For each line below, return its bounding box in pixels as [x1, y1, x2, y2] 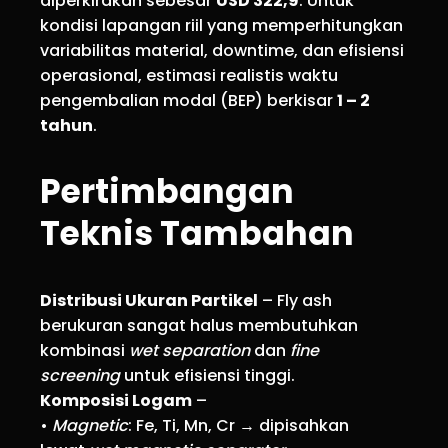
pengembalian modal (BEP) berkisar [40, 89, 337, 113]
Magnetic [52, 414, 128, 438]
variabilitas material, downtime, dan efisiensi [40, 39, 404, 63]
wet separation [129, 339, 250, 363]
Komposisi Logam [40, 389, 192, 413]
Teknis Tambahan [40, 210, 354, 258]
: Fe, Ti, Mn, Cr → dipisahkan [128, 414, 349, 438]
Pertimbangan [40, 168, 294, 216]
